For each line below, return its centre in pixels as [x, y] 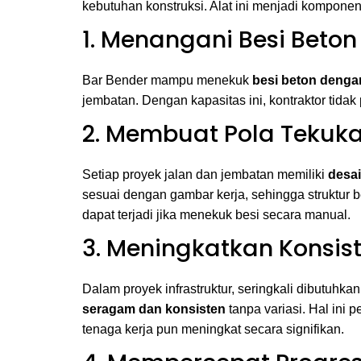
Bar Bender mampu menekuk [167, 80]
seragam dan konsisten [154, 309]
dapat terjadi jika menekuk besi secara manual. [216, 215]
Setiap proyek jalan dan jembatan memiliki [205, 174]
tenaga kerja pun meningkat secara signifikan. [213, 329]
